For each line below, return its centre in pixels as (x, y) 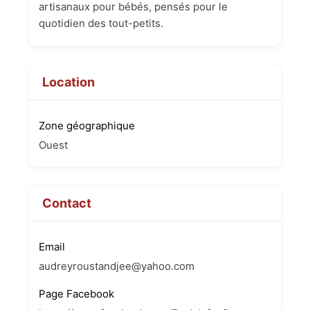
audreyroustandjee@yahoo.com (117, 266)
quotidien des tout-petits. (101, 23)
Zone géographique (87, 126)
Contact (67, 203)
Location (69, 82)
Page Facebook (76, 294)
